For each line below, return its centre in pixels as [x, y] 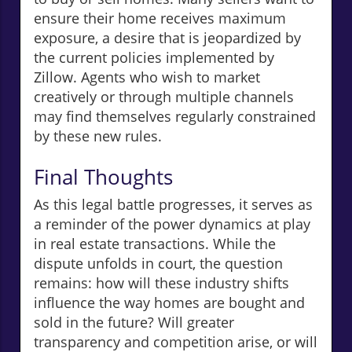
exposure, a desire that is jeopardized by [167, 37]
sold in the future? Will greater [134, 322]
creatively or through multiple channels [164, 96]
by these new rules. [98, 136]
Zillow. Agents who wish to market [147, 77]
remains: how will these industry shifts [161, 282]
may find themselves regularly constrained [175, 116]
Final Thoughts [103, 176]
